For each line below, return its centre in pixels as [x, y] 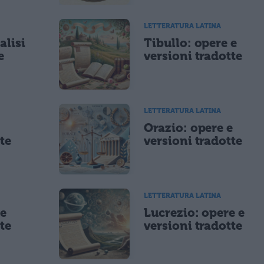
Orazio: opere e [189, 128]
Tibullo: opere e [191, 43]
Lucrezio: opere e [194, 212]
